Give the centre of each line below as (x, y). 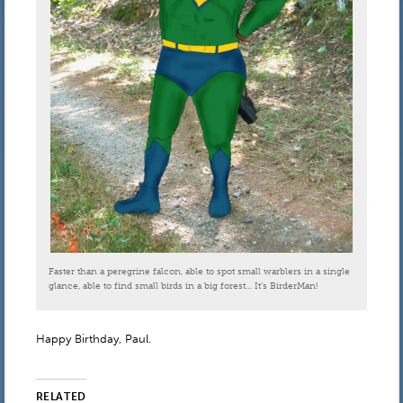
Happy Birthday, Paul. (93, 338)
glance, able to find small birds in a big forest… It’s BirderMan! (183, 285)
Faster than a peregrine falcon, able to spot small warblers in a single (199, 271)
